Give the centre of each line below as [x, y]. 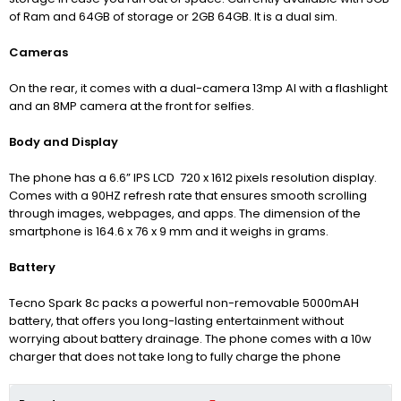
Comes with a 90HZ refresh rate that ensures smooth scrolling [188, 196]
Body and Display [64, 142]
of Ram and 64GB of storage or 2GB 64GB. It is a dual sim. [173, 17]
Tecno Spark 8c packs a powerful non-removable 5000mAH [184, 303]
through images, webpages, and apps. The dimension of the [185, 214]
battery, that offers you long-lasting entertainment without [176, 321]
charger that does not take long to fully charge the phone [175, 357]
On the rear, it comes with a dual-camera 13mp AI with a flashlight [198, 89]
